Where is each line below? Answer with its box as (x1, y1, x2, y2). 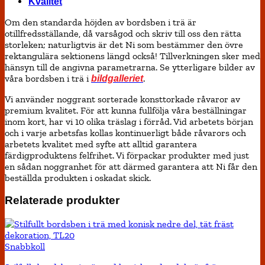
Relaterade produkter (5, 194, 119, 207)
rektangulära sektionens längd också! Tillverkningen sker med (5, 50, 260, 62)
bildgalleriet (91, 73, 143, 83)
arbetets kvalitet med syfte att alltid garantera (5, 138, 197, 150)
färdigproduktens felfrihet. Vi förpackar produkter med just (5, 149, 249, 161)
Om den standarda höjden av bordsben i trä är (5, 16, 196, 28)
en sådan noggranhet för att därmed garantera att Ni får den (5, 160, 257, 172)
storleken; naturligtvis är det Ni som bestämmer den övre (5, 38, 243, 50)
